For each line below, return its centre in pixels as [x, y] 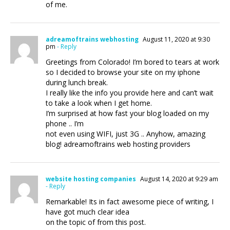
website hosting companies [91, 179]
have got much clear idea [88, 212]
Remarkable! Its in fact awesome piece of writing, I [130, 202]
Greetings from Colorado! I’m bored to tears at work [132, 62]
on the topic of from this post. [96, 222]
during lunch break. [77, 82]
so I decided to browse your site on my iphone [123, 72]
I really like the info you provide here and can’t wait [130, 93]
